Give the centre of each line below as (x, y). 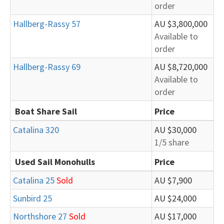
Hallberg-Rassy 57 (47, 24)
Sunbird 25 (32, 198)
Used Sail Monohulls (55, 162)
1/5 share (172, 142)
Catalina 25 (34, 180)
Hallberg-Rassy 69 (47, 67)
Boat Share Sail (46, 111)
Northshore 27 (40, 216)
